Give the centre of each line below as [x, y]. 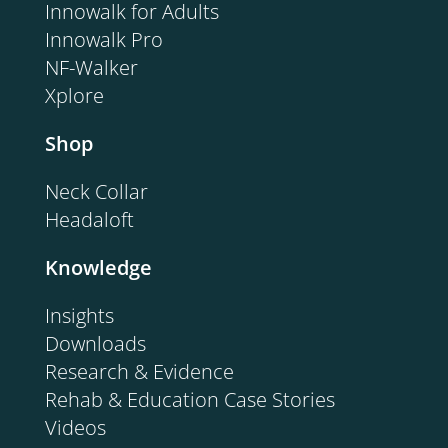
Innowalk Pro [104, 39]
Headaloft [89, 219]
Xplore [74, 95]
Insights [79, 315]
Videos [75, 427]
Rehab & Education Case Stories [190, 399]
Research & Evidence [139, 371]
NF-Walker [91, 67]
